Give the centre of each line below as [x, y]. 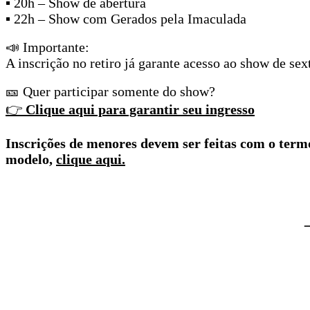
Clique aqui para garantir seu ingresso [140, 109]
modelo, [31, 159]
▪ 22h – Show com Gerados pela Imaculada [126, 18]
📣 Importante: [47, 47]
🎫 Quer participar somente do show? [110, 91]
